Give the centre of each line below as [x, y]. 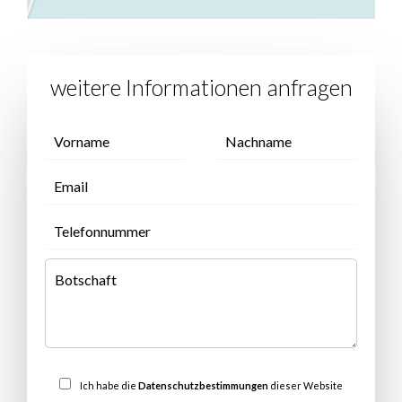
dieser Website [306, 385]
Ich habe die [109, 385]
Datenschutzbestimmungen [203, 385]
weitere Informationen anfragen [201, 87]
